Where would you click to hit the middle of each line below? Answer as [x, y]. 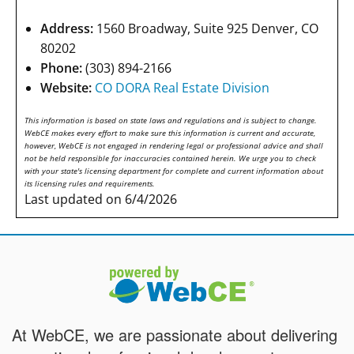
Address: [67, 29]
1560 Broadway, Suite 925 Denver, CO [206, 29]
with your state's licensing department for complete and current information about [174, 171]
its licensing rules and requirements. [90, 184]
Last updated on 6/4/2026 [101, 200]
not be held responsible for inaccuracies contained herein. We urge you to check [170, 158]
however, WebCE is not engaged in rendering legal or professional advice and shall [174, 146]
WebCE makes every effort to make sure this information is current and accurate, [170, 133]
